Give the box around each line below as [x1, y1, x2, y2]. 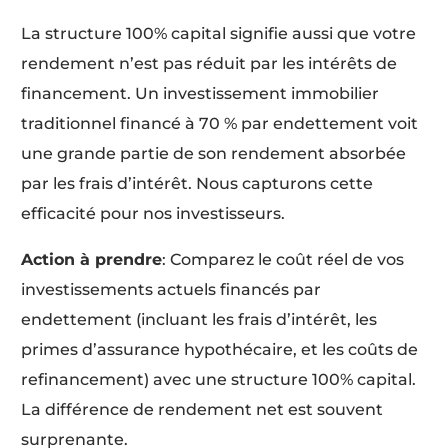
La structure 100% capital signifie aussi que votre [21, 24, 417, 44]
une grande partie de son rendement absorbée [21, 144, 407, 164]
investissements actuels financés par [21, 280, 322, 300]
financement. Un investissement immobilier [21, 84, 380, 104]
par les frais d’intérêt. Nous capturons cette [21, 174, 374, 194]
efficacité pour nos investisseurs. [21, 204, 286, 224]
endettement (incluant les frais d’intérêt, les [21, 310, 378, 330]
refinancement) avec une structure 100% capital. [21, 370, 417, 390]
